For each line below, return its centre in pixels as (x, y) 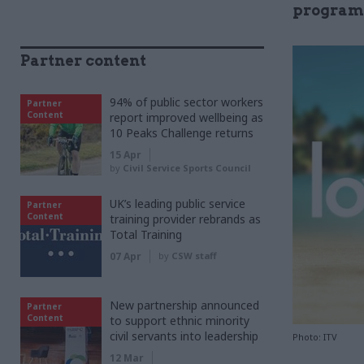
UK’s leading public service (178, 204)
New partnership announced (184, 305)
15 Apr (126, 155)
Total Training (146, 234)
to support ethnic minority (180, 321)
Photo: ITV (315, 337)
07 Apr (126, 256)
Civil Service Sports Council (187, 168)
